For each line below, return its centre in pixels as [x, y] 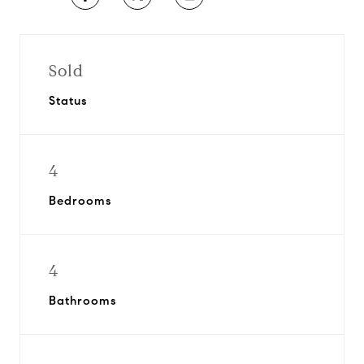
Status [68, 101]
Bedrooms [80, 201]
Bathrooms [82, 301]
